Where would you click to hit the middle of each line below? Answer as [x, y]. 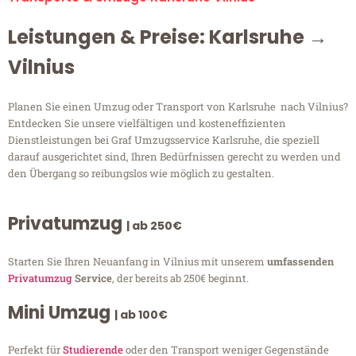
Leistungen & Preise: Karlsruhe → [168, 37]
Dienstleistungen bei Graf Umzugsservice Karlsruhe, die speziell [164, 140]
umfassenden [300, 262]
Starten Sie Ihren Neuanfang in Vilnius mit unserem [137, 262]
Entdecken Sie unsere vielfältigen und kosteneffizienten [147, 124]
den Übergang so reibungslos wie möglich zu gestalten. [141, 174]
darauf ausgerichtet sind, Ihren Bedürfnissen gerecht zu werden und [174, 157]
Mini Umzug [61, 313]
